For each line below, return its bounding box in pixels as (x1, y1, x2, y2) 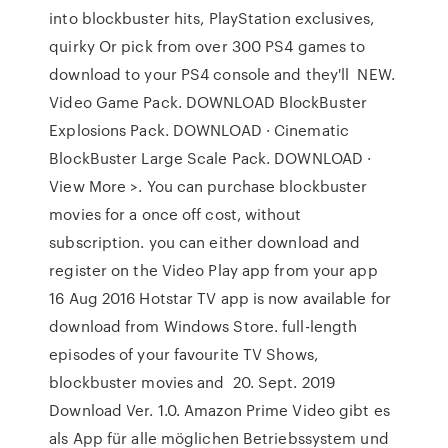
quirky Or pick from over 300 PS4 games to (49, 35, 366, 57)
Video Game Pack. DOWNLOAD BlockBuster (49, 91, 367, 113)
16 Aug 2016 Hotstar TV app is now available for (49, 287, 391, 309)
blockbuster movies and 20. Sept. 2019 (49, 371, 336, 393)
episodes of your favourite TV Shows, (49, 343, 318, 365)
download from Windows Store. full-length (49, 315, 358, 337)
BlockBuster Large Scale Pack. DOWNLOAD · (49, 147, 372, 169)
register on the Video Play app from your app (49, 259, 382, 281)
